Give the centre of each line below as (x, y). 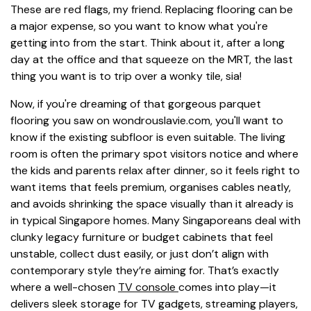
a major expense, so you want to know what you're (139, 26)
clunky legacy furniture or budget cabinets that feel (142, 237)
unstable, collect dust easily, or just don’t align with (140, 253)
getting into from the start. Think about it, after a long (148, 42)
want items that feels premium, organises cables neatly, (151, 187)
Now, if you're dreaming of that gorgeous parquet (136, 103)
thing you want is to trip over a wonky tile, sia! (126, 76)
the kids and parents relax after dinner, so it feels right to (155, 170)
